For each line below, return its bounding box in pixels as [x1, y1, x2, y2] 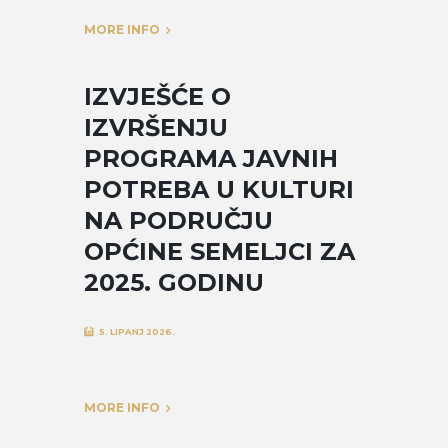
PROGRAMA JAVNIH [84, 143, 338, 173]
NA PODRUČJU [84, 205, 273, 235]
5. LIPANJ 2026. [98, 326, 175, 337]
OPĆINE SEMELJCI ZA [84, 236, 355, 266]
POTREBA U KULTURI [84, 174, 354, 204]
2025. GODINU [84, 267, 264, 297]
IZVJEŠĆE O [84, 81, 231, 111]
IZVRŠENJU [84, 112, 228, 142]
